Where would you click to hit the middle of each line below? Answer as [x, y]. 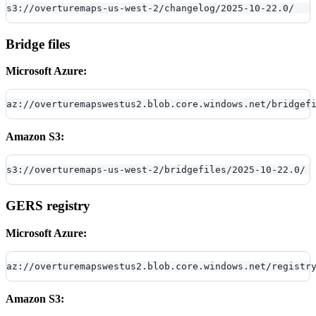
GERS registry [48, 206]
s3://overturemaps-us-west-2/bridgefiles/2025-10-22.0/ [156, 170]
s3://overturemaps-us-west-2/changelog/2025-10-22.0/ [150, 8]
